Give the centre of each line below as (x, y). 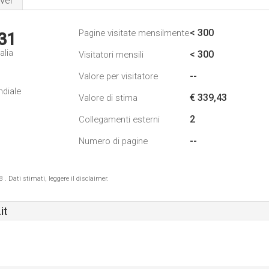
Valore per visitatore (118, 76)
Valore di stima (108, 98)
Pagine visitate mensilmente (134, 33)
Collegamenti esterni (119, 119)
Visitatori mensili (111, 55)
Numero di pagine (113, 141)
